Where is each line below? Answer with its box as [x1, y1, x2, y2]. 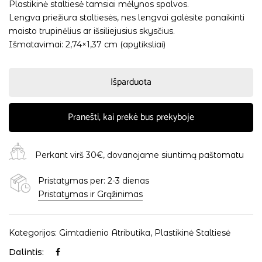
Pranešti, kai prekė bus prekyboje [68, 109, 194, 125]
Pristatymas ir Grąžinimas [38, 188, 143, 199]
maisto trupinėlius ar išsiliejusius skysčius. [9, 25, 175, 36]
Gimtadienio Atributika [59, 227, 150, 238]
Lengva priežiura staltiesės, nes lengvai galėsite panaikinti [9, 12, 244, 23]
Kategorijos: [9, 227, 59, 238]
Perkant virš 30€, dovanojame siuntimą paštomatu [35, 150, 244, 161]
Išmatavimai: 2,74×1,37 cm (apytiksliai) [9, 39, 166, 50]
